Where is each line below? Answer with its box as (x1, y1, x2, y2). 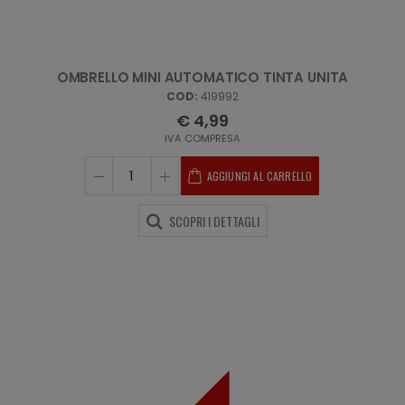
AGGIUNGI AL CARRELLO (206, 168, 313, 184)
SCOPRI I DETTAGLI (165, 212, 259, 231)
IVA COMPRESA (165, 131, 240, 146)
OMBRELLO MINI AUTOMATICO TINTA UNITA (56, 68, 349, 88)
